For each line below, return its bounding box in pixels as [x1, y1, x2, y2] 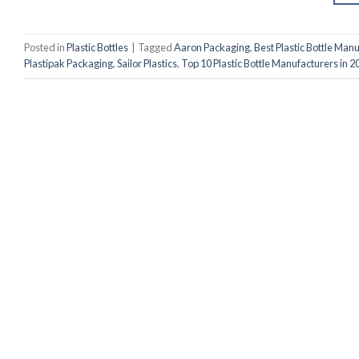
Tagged [138, 41, 174, 54]
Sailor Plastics [117, 57, 177, 71]
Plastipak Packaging [24, 57, 113, 71]
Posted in [24, 41, 67, 54]
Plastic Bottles [67, 41, 128, 54]
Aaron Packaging [174, 41, 250, 54]
